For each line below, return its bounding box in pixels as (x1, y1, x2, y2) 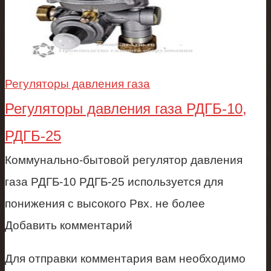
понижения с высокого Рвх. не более (5, 197, 205, 210)
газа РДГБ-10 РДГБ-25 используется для (5, 175, 223, 188)
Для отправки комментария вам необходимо (5, 252, 246, 265)
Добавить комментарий (5, 218, 132, 232)
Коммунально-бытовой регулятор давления (5, 153, 243, 166)
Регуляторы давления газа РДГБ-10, (5, 100, 247, 117)
